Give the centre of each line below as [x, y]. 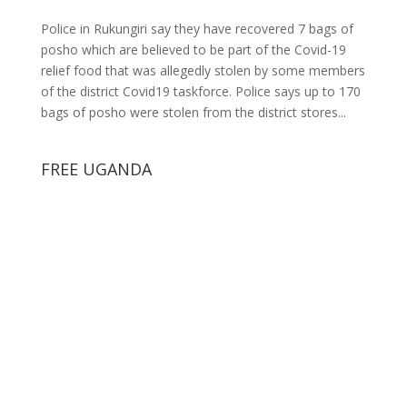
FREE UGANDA [96, 169]
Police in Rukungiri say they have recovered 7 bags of [197, 28]
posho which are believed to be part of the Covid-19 [193, 49]
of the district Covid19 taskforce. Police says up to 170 [200, 91]
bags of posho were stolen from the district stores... [193, 112]
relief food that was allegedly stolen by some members [203, 70]
